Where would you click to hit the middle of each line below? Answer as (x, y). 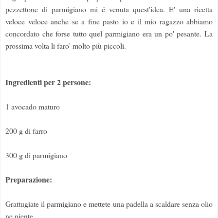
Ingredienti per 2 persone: (48, 82)
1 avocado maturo (33, 107)
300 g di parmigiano (36, 155)
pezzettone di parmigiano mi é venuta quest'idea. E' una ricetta (109, 9)
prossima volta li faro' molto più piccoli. (66, 46)
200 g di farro (26, 131)
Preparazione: (29, 180)
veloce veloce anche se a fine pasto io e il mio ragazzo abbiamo (109, 21)
